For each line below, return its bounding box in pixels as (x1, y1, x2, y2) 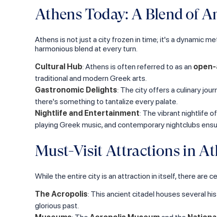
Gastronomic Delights (35, 85, 117, 94)
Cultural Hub (35, 62, 82, 71)
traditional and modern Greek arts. (35, 74, 147, 83)
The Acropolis (35, 189, 88, 199)
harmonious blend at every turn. (35, 44, 138, 53)
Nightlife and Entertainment (35, 108, 139, 118)
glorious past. (35, 201, 79, 210)
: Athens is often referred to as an (82, 62, 193, 71)
